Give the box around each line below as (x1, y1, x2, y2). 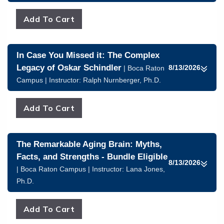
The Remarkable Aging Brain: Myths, (16, 139, 162, 149)
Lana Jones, (126, 165, 165, 173)
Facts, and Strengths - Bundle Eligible (16, 152, 167, 161)
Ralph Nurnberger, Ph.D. (83, 76, 161, 84)
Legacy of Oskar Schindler (16, 63, 121, 72)
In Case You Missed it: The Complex (16, 50, 159, 60)
